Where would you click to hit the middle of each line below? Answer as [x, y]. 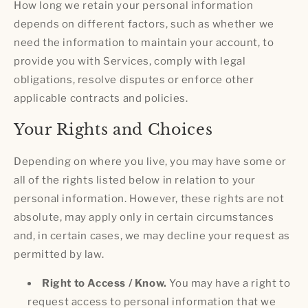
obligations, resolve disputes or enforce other [134, 80]
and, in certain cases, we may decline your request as [152, 235]
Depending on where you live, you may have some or [150, 161]
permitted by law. [59, 254]
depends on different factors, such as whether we [144, 24]
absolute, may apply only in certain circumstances [144, 217]
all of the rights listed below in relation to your [135, 180]
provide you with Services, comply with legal [130, 62]
